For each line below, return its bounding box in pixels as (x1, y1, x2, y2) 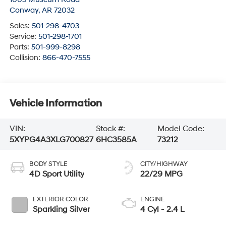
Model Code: (157, 124, 204, 134)
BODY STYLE (29, 159, 68, 168)
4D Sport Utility (29, 168, 84, 179)
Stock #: (95, 124, 125, 134)
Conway (9, 5, 38, 15)
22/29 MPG (140, 168, 183, 179)
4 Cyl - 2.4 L (140, 204, 185, 214)
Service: (9, 31, 38, 41)
